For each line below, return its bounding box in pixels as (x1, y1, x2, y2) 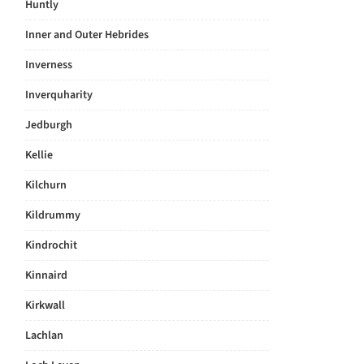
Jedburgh (25, 117, 72, 133)
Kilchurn (25, 177, 67, 193)
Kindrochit (25, 237, 77, 253)
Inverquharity (25, 87, 93, 103)
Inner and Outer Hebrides (25, 27, 149, 43)
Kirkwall (25, 297, 65, 314)
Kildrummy (25, 207, 80, 223)
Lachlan (25, 327, 63, 344)
